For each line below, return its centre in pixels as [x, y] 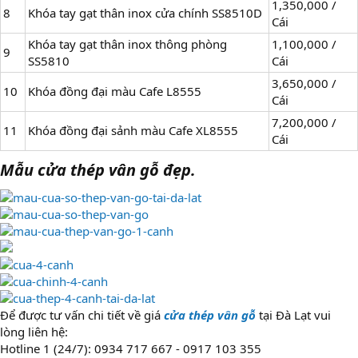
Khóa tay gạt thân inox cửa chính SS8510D [145, 13]
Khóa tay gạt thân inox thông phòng [127, 44]
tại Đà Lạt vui [293, 315]
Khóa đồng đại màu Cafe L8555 [115, 91]
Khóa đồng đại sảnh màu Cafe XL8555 [133, 131]
